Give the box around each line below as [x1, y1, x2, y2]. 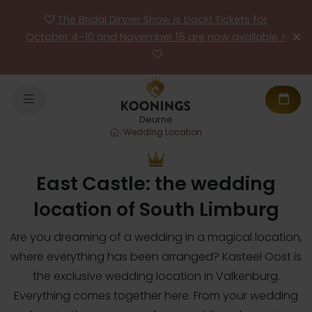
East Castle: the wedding [36, 171, 276, 197]
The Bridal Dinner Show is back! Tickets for [57, 13, 267, 26]
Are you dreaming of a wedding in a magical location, [10, 229, 302, 246]
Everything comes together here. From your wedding [14, 288, 298, 304]
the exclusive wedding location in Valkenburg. [32, 268, 280, 285]
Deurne [139, 113, 173, 125]
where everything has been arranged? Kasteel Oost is [10, 249, 302, 265]
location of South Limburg [33, 196, 279, 223]
